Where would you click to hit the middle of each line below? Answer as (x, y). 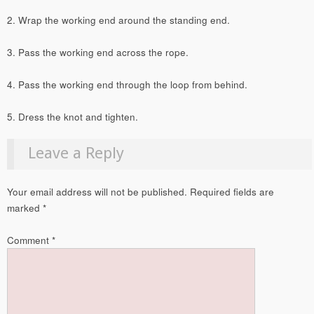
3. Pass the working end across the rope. (98, 53)
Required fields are (232, 191)
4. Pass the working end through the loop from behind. (127, 85)
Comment (29, 240)
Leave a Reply (76, 152)
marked (25, 207)
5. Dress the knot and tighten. (73, 117)
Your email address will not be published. (97, 191)
